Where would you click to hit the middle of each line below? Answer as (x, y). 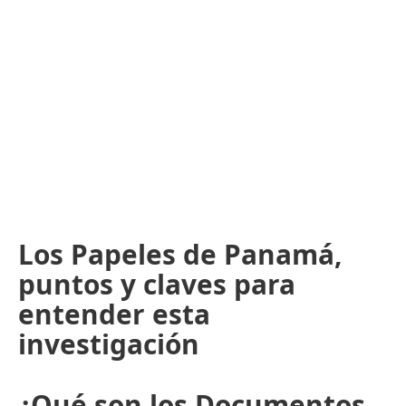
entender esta (114, 314)
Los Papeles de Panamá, (180, 254)
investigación (109, 343)
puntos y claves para (157, 284)
